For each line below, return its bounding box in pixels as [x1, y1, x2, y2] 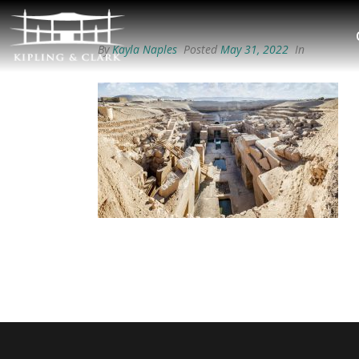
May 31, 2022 [220, 42, 288, 57]
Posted [180, 42, 220, 57]
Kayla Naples [112, 42, 177, 57]
